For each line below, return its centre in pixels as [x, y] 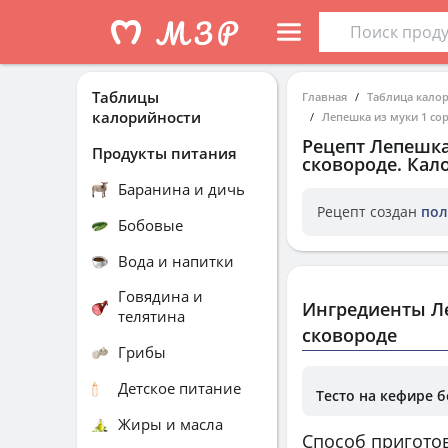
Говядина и [160, 296]
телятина [151, 316]
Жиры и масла [170, 423]
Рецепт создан [369, 211]
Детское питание [179, 387]
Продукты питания [164, 152]
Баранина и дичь [181, 188]
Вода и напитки [176, 260]
